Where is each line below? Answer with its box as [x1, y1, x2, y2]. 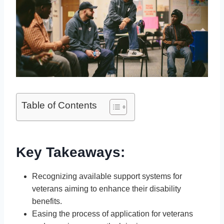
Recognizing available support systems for [32, 171, 182, 180]
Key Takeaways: [16, 144, 125, 160]
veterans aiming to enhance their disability [32, 184, 181, 193]
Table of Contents [21, 99, 97, 110]
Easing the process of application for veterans [32, 209, 193, 218]
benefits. [32, 196, 62, 205]
